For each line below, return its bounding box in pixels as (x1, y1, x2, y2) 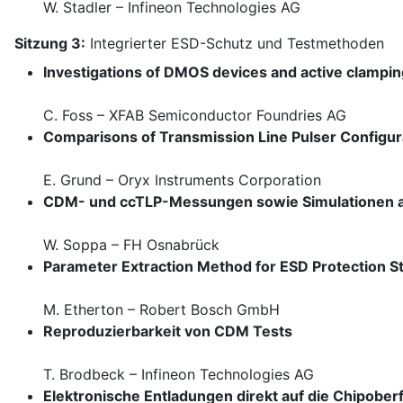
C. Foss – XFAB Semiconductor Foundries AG (43, 106, 346, 125)
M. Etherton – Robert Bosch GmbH (43, 300, 280, 319)
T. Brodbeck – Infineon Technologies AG (43, 365, 314, 384)
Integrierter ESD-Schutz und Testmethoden (85, 34, 384, 53)
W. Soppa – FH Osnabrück (43, 236, 219, 255)
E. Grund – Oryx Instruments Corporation (43, 171, 321, 190)
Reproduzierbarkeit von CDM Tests (43, 322, 292, 341)
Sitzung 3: (14, 34, 85, 53)
